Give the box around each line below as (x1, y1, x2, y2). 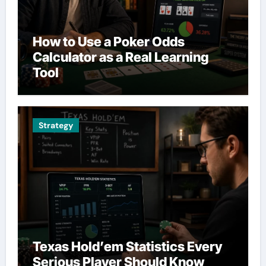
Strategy (38, 120, 73, 131)
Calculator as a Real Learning (32, 49, 208, 65)
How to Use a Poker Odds (32, 33, 185, 49)
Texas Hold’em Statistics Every (32, 239, 222, 254)
